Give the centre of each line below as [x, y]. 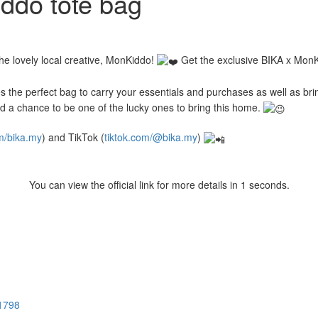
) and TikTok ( [73, 137]
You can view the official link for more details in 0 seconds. [159, 185]
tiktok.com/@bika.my [151, 137]
